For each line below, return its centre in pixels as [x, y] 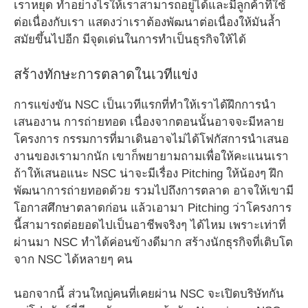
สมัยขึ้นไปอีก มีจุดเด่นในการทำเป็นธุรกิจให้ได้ [130, 40]
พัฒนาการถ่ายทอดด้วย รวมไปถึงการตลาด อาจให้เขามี [154, 190]
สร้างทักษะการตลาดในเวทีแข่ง [106, 74]
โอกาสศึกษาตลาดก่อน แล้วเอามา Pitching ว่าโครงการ [153, 208]
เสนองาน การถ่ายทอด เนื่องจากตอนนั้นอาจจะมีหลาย [149, 122]
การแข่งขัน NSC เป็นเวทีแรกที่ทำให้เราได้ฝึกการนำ [145, 104]
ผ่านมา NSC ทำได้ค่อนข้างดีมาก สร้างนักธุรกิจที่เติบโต [153, 242]
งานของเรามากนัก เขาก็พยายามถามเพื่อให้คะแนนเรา [151, 156]
